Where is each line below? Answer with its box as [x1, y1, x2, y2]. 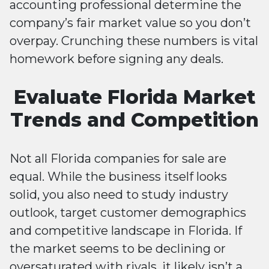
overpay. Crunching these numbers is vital [10, 34, 258, 49]
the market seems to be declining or [10, 241, 226, 256]
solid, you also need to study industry [10, 187, 228, 202]
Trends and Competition [10, 108, 259, 132]
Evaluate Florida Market [13, 85, 256, 109]
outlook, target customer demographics [10, 205, 246, 220]
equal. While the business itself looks [10, 169, 227, 184]
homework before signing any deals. [10, 52, 223, 67]
